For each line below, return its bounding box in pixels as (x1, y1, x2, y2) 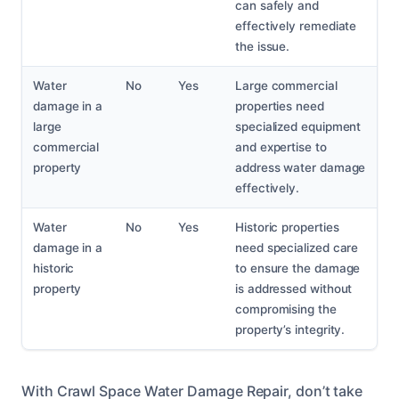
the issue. (235, 39, 290, 54)
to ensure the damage (235, 261, 361, 276)
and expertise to (235, 140, 327, 155)
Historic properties (235, 220, 339, 235)
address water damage (235, 160, 366, 175)
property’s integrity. (235, 322, 346, 338)
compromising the (235, 302, 337, 317)
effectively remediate (235, 19, 357, 34)
